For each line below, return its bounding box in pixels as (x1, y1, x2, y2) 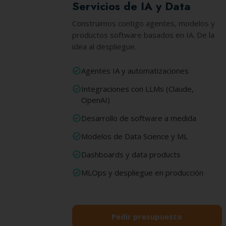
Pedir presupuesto (111, 211, 183, 221)
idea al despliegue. (72, 41, 136, 51)
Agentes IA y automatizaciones (81, 66, 189, 76)
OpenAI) (81, 95, 110, 105)
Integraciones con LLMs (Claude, (81, 84, 194, 94)
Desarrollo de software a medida (81, 113, 196, 123)
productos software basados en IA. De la (72, 30, 214, 40)
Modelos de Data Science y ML (81, 131, 188, 141)
